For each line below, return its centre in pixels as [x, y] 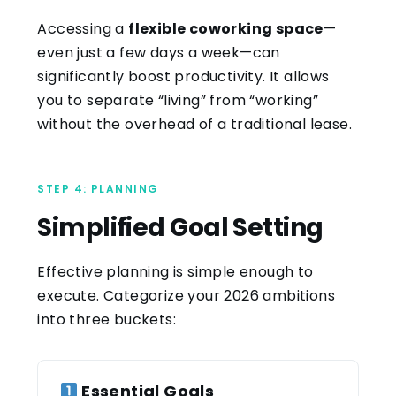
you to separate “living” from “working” [178, 100]
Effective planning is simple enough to [175, 271]
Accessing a [83, 28]
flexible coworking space [226, 28]
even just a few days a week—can [159, 52]
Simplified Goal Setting [180, 227]
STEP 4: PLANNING [98, 188]
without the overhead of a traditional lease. [194, 124]
